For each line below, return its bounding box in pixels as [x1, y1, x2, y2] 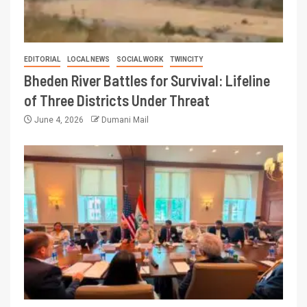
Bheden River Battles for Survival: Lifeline [24, 71, 270, 90]
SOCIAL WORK [116, 56, 163, 64]
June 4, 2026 [32, 115, 86, 125]
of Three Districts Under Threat [24, 91, 210, 110]
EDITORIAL [24, 56, 60, 64]
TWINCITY [170, 56, 203, 64]
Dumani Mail [101, 115, 149, 125]
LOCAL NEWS [67, 56, 110, 64]
